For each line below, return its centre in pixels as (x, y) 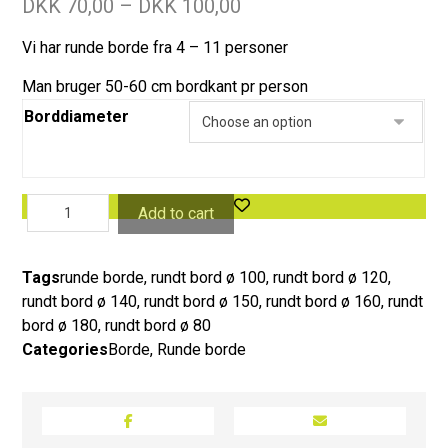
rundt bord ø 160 (324, 301)
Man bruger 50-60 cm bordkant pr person (165, 86)
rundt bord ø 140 (80, 301)
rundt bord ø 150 (202, 301)
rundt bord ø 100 (209, 277)
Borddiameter (77, 116)
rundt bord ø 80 (158, 325)
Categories (65, 349)
